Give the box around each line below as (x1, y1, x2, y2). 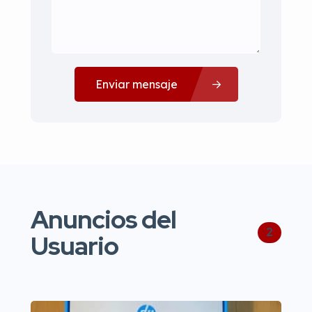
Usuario (31, 229, 118, 263)
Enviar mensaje (95, 77, 178, 91)
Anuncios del (31, 203, 176, 236)
